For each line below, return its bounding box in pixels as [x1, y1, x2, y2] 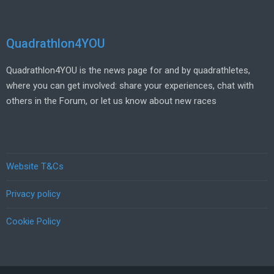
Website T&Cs [6, 161, 64, 172]
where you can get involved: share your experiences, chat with [6, 80, 254, 92]
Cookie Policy [6, 216, 61, 228]
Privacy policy [6, 188, 61, 200]
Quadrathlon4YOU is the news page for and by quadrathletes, [6, 65, 250, 76]
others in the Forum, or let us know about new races [6, 95, 217, 107]
